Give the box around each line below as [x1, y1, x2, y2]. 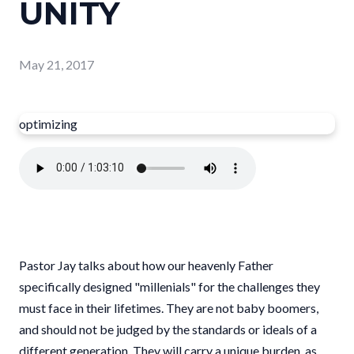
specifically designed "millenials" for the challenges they [19, 278, 320, 294]
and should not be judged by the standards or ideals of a [19, 321, 317, 337]
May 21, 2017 [19, 56, 94, 72]
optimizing [19, 115, 77, 131]
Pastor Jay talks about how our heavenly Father [19, 257, 273, 273]
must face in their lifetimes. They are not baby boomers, [19, 299, 318, 315]
